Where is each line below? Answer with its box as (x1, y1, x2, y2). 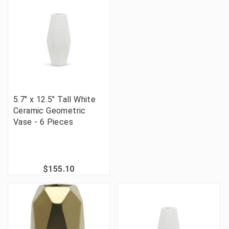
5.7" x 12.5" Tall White (13, 95, 96, 105)
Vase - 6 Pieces (13, 117, 74, 127)
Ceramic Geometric (13, 106, 86, 116)
